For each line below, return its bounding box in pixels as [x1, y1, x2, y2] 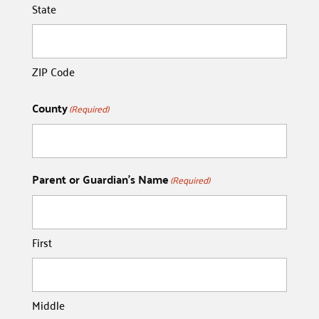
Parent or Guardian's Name [31, 169, 169, 190]
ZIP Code [31, 61, 75, 82]
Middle [31, 295, 65, 315]
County [31, 98, 68, 119]
